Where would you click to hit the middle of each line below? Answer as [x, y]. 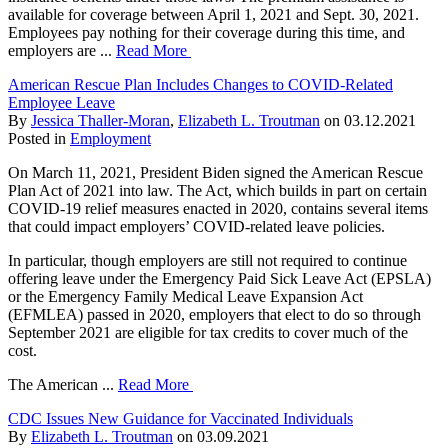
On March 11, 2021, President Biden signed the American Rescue [215, 172]
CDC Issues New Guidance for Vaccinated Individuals [180, 418]
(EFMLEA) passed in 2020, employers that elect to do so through [214, 314]
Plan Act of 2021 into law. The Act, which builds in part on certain [217, 190]
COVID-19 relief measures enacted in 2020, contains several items [218, 208]
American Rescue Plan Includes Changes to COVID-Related [200, 84]
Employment [110, 138]
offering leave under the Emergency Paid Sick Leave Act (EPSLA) [219, 278]
